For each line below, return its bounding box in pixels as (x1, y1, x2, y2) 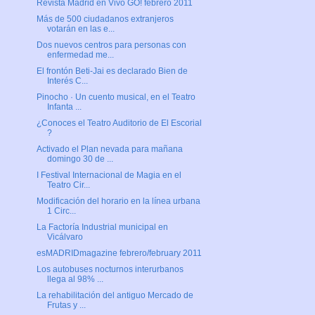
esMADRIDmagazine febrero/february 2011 (36, 248, 202, 259)
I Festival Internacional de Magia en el (36, 170, 181, 181)
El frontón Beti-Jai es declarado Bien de (36, 66, 188, 77)
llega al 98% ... (46, 274, 103, 285)
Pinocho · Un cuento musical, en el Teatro (36, 92, 195, 103)
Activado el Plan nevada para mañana (36, 144, 183, 155)
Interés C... (46, 76, 88, 86)
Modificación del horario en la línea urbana (36, 196, 200, 207)
